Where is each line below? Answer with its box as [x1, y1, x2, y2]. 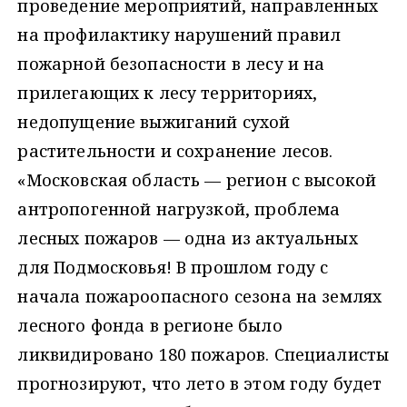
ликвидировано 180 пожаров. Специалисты [17, 343, 390, 366]
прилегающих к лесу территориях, [17, 82, 318, 104]
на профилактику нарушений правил [17, 24, 342, 46]
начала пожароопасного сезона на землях [17, 285, 382, 308]
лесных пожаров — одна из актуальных [17, 227, 358, 250]
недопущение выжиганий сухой [17, 111, 291, 134]
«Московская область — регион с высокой [17, 169, 377, 192]
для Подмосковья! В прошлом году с [17, 256, 329, 279]
